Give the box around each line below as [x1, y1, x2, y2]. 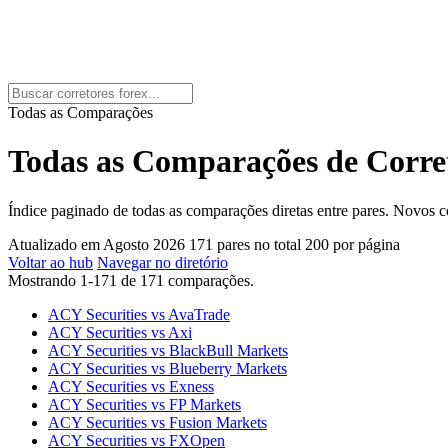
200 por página [305, 235, 400, 253]
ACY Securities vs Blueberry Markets [48, 359, 287, 377]
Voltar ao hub [8, 253, 93, 271]
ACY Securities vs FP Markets [48, 395, 241, 413]
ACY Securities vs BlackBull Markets [48, 341, 288, 359]
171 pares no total [189, 235, 301, 253]
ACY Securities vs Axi [48, 323, 192, 341]
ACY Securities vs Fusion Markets [48, 413, 267, 431]
